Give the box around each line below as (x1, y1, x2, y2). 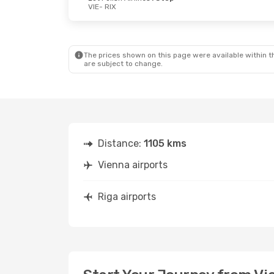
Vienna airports (98, 159, 168, 171)
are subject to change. (84, 59, 163, 68)
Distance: (98, 138, 144, 149)
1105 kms (144, 138, 187, 149)
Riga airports (98, 191, 156, 202)
